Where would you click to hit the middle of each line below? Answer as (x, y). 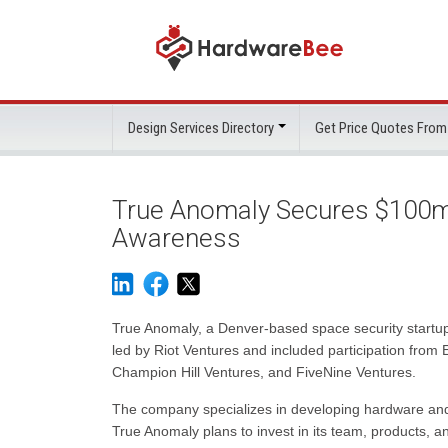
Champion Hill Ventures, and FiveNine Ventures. (264, 372)
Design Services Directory (201, 128)
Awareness (176, 238)
